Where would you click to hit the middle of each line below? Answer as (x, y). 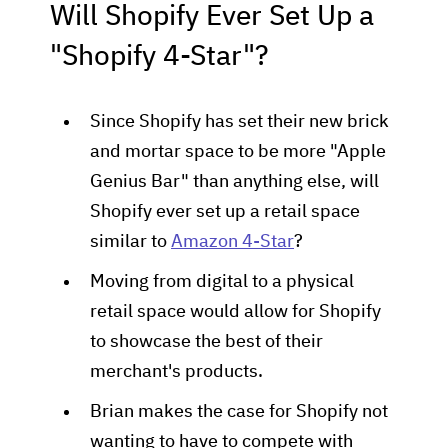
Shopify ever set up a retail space (225, 212)
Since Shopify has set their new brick (239, 122)
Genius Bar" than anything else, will (234, 182)
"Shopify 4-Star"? (159, 57)
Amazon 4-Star (232, 242)
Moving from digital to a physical (222, 282)
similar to (130, 242)
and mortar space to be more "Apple (238, 152)
